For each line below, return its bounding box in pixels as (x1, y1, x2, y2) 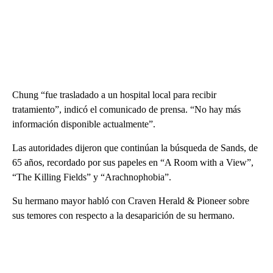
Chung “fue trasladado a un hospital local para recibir (12, 89, 216, 100)
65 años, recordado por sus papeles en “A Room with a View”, (12, 157, 253, 168)
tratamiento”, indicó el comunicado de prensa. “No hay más (12, 104, 241, 115)
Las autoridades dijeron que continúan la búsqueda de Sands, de (12, 142, 258, 153)
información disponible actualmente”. (12, 118, 155, 129)
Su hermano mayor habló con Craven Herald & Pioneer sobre (12, 195, 249, 206)
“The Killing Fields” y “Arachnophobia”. (12, 171, 171, 182)
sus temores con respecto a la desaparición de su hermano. (12, 210, 235, 221)
